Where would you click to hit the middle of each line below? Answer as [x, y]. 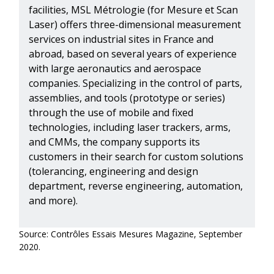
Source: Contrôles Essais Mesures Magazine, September [131, 234]
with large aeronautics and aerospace [115, 69]
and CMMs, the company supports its [114, 142]
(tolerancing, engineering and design [113, 172]
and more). [54, 201]
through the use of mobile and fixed [111, 113]
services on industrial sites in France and [121, 39]
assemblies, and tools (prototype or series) [127, 98]
